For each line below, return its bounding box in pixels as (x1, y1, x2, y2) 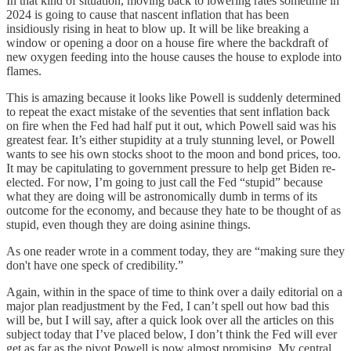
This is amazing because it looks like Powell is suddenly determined (6, 91, 341, 105)
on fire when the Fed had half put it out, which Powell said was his (6, 119, 336, 133)
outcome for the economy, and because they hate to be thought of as (6, 204, 341, 218)
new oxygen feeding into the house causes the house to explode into (6, 50, 342, 64)
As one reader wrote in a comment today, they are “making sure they (6, 244, 345, 259)
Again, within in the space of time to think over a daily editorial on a (6, 285, 342, 299)
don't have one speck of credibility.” (6, 259, 183, 273)
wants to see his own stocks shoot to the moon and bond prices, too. (6, 147, 341, 161)
